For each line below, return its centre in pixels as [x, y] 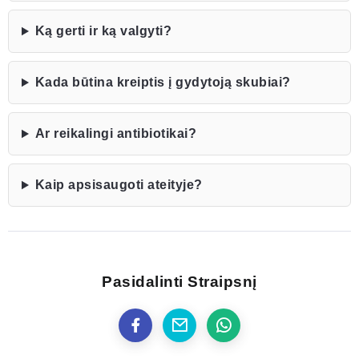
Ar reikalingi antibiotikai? [116, 134]
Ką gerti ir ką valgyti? [103, 31]
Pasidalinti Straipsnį [179, 282]
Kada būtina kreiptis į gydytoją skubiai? [163, 83]
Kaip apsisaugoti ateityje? [119, 185]
